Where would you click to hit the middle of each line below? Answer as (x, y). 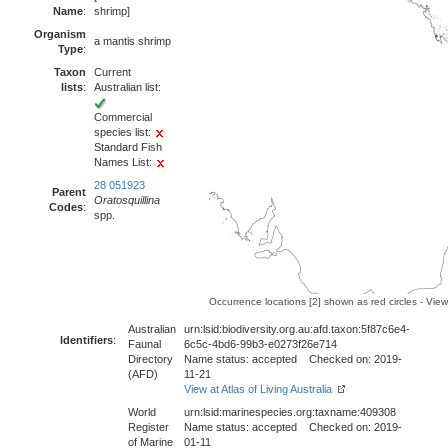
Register (148, 427)
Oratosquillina (127, 200)
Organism (60, 34)
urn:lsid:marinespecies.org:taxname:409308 (290, 412)
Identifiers (86, 340)
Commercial (123, 117)
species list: (124, 132)
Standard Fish (128, 147)
